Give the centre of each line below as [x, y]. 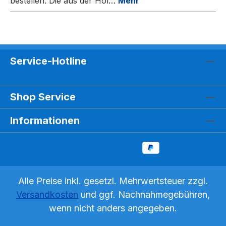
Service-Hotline [48, 61]
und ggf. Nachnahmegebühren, [144, 195]
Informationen [45, 121]
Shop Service [43, 97]
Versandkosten [47, 195]
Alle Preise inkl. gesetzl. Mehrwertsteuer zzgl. [113, 181]
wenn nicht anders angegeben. [113, 208]
